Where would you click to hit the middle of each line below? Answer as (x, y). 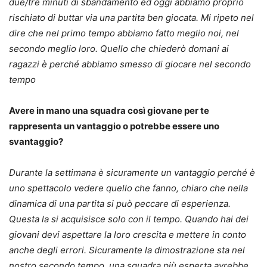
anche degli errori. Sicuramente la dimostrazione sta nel (127, 250)
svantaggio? (36, 141)
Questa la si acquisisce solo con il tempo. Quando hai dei (129, 219)
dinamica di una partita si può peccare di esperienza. (120, 203)
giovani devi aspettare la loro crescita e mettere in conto (128, 234)
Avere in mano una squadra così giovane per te (109, 110)
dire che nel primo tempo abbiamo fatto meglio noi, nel (124, 33)
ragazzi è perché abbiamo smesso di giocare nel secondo (130, 64)
